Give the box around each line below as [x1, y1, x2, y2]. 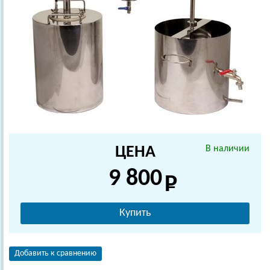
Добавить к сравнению [14, 249, 96, 258]
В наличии [206, 144, 250, 154]
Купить [119, 207, 151, 219]
